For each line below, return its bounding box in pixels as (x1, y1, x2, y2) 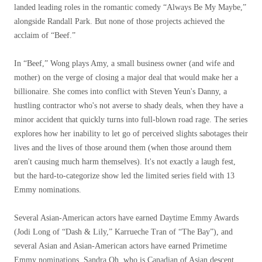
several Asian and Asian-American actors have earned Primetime (14, 242, 227, 250)
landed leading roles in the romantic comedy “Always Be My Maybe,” (14, 3, 246, 12)
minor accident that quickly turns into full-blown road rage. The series (14, 115, 247, 124)
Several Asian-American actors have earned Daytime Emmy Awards (14, 213, 239, 222)
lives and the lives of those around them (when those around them (14, 143, 232, 152)
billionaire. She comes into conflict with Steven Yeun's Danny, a (14, 87, 227, 96)
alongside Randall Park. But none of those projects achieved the (14, 17, 225, 26)
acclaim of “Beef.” (14, 31, 75, 40)
